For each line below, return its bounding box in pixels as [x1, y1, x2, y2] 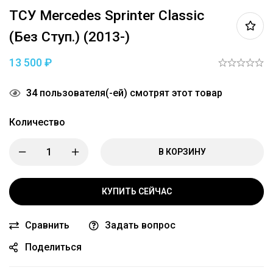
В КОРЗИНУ [158, 146, 206, 157]
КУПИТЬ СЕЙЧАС [101, 186, 172, 196]
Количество [9, 116, 65, 128]
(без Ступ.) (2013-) [9, 28, 130, 45]
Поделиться [25, 241, 82, 253]
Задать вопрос [105, 219, 175, 231]
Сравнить [25, 219, 69, 231]
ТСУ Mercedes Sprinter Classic [9, 7, 204, 24]
